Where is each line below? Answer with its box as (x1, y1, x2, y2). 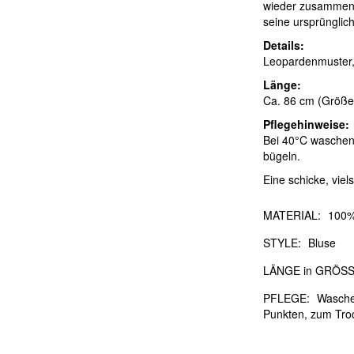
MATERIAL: (263, 207, 322, 224)
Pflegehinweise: (263, 116, 350, 133)
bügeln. (263, 148, 301, 164)
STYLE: (263, 235, 302, 251)
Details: (263, 37, 305, 54)
